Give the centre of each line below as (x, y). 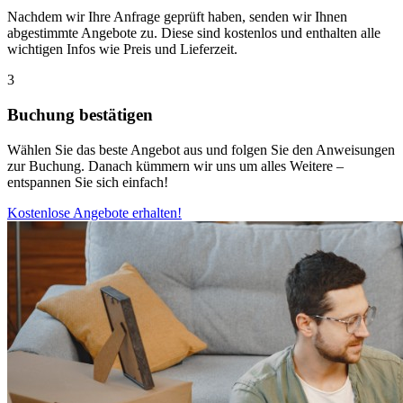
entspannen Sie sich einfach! (88, 182)
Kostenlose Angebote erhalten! (94, 212)
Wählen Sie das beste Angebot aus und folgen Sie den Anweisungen (201, 149)
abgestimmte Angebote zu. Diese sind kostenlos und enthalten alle (194, 33)
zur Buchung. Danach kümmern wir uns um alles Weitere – (175, 166)
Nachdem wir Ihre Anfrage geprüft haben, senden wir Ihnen (177, 17)
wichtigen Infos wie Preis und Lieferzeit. (122, 49)
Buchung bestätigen (80, 115)
